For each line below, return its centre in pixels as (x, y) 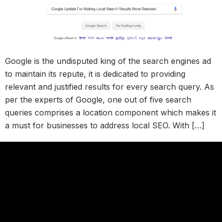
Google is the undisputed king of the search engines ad (108, 61)
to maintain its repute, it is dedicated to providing (95, 74)
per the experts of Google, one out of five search (98, 99)
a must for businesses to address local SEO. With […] (105, 125)
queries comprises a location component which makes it (111, 112)
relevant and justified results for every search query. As (110, 86)
